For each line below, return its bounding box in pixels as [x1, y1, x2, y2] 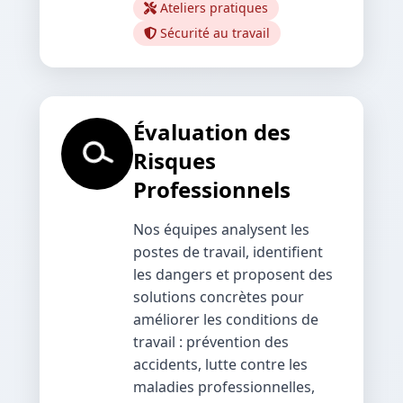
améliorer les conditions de [133, 309, 318, 329]
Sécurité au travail [160, 23, 270, 41]
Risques [133, 145, 216, 175]
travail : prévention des [133, 331, 289, 352]
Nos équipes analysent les [133, 219, 309, 239]
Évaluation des [133, 116, 291, 147]
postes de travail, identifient [133, 241, 323, 262]
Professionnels [133, 174, 291, 204]
